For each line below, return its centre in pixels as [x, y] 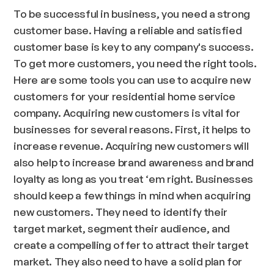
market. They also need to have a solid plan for [128, 261]
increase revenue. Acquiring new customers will [131, 146]
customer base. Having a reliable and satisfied [128, 30]
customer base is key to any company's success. [134, 47]
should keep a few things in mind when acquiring [132, 195]
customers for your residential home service [124, 96]
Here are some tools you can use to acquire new [132, 80]
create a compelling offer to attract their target [131, 245]
